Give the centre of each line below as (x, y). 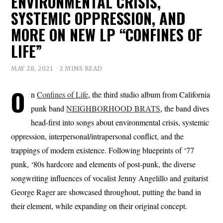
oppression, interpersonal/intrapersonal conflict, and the (98, 136)
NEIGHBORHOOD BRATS (113, 108)
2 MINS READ (81, 68)
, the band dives (185, 108)
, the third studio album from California (149, 94)
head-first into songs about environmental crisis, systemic (120, 122)
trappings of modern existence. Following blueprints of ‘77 (103, 150)
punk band (49, 108)
